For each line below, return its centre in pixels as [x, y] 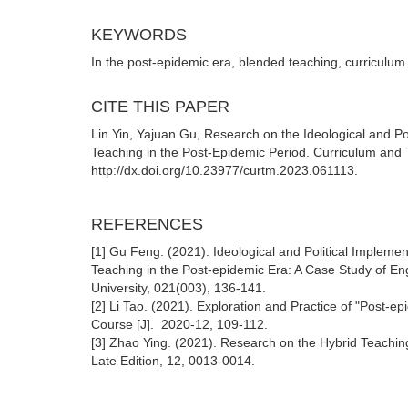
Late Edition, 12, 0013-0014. [173, 361]
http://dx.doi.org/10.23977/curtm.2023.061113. [224, 170]
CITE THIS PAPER [160, 107]
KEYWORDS [139, 35]
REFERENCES [147, 224]
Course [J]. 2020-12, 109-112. [179, 324]
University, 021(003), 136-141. [178, 288]
